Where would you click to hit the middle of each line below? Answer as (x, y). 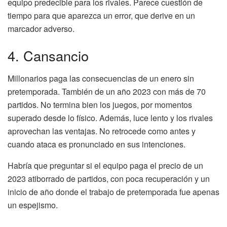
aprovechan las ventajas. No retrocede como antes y (102, 131)
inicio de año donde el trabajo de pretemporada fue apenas (113, 192)
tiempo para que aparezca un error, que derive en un (101, 15)
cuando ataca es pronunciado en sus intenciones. (97, 144)
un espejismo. (33, 205)
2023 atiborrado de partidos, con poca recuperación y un (109, 178)
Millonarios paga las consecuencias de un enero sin (101, 78)
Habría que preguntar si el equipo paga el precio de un (105, 165)
